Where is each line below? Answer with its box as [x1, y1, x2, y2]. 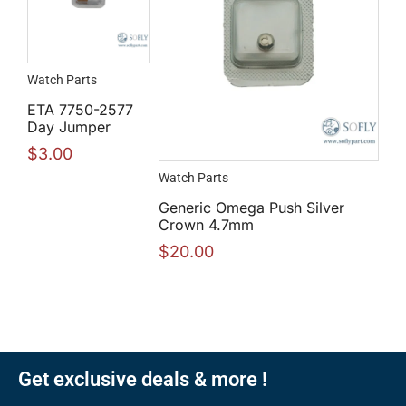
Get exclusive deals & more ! [18, 367, 267, 391]
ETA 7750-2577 [27, 100, 133, 119]
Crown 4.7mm [159, 215, 254, 234]
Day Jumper [27, 117, 111, 136]
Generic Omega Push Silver [159, 198, 344, 217]
